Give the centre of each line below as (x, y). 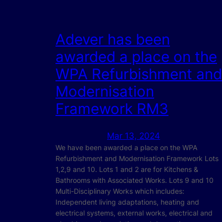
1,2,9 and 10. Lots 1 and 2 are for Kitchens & (127, 169)
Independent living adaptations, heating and (127, 202)
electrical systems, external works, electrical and (134, 213)
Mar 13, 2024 (134, 136)
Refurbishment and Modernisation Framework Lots (137, 159)
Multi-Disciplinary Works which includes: (120, 191)
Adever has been (113, 39)
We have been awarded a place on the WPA (126, 148)
